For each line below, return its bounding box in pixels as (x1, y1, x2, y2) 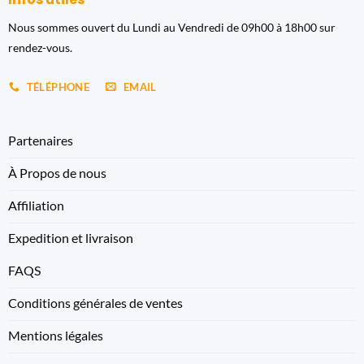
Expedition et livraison (7, 229, 133, 245)
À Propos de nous (7, 164, 106, 180)
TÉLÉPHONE (26, 80, 90, 93)
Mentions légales (7, 327, 103, 343)
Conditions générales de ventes (7, 294, 183, 310)
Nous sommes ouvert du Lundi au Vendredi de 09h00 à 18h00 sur (7, 19, 336, 34)
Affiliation (7, 197, 64, 213)
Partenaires (7, 132, 73, 148)
